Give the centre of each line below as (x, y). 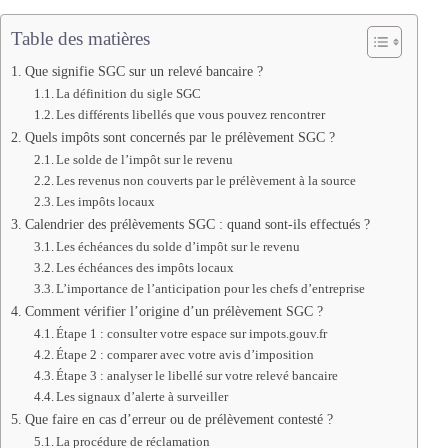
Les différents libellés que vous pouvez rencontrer (191, 115)
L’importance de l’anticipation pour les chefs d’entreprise (211, 289)
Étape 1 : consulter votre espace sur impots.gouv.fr (192, 334)
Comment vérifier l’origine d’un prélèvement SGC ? (173, 311)
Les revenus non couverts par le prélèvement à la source (206, 181)
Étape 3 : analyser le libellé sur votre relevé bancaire (197, 376)
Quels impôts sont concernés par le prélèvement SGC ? (179, 137)
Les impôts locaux (106, 202)
